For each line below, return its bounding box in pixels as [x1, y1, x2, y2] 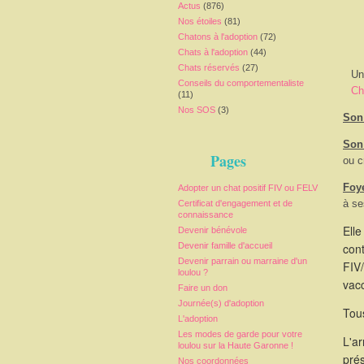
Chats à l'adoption [178, 47, 248, 57]
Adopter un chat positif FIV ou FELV [178, 183, 318, 193]
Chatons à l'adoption [178, 32, 258, 41]
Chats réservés [178, 63, 240, 72]
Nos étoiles [178, 16, 222, 26]
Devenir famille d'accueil [178, 240, 272, 250]
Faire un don [178, 283, 227, 292]
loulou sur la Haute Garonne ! [178, 340, 293, 350]
